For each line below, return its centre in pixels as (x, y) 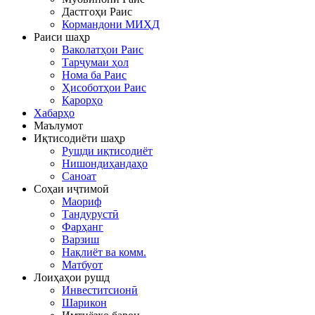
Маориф (82, 201)
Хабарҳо (54, 112)
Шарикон (84, 302)
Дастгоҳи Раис (97, 11)
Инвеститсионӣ (100, 290)
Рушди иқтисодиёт (107, 150)
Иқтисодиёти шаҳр (79, 138)
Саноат (79, 176)
